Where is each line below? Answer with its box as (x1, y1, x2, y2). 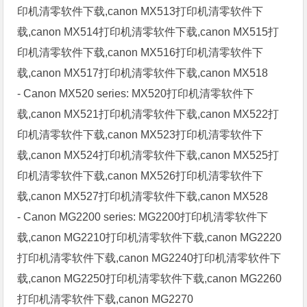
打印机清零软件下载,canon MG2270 (17, 293, 194, 305)
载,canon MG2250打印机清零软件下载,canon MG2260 (17, 272, 282, 284)
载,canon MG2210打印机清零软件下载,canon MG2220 (17, 231, 282, 243)
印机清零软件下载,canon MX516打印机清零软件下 (17, 46, 264, 58)
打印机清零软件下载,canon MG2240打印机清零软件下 (17, 251, 282, 264)
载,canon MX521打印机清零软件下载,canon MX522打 (17, 108, 280, 120)
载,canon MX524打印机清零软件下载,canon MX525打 (17, 149, 280, 161)
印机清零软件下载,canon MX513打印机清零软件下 (17, 5, 264, 17)
